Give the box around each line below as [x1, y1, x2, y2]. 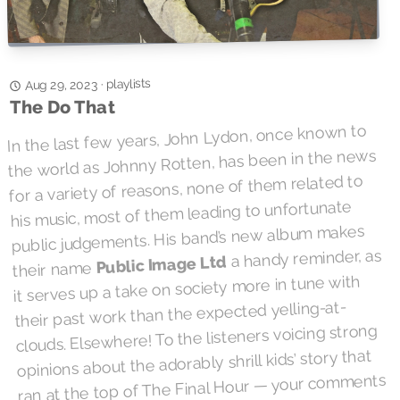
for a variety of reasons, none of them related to [8, 171, 363, 206]
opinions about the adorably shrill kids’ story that [16, 346, 372, 380]
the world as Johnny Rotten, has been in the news [7, 146, 377, 181]
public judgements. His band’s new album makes [11, 221, 365, 256]
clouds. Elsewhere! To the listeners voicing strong [14, 321, 378, 355]
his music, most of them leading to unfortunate [9, 196, 353, 231]
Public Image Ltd [95, 252, 228, 277]
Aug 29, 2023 [24, 77, 97, 93]
